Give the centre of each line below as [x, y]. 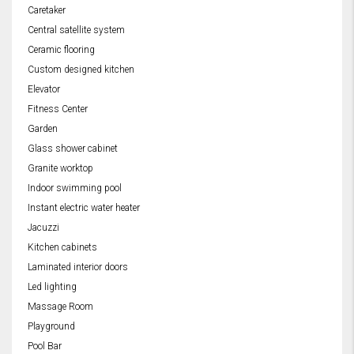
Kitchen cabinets [62, 248]
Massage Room [60, 307]
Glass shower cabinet [73, 149]
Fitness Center [58, 109]
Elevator [44, 90]
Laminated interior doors [78, 267]
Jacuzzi [43, 228]
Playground [51, 327]
